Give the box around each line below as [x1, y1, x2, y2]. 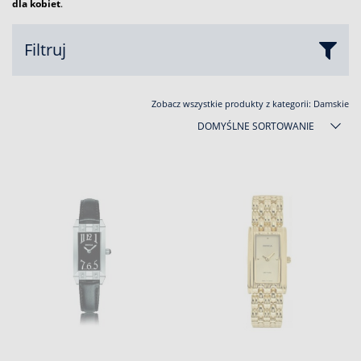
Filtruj [24, 39, 66, 60]
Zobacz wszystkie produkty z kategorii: [151, 98, 313, 110]
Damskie [313, 98, 349, 110]
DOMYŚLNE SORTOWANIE [197, 119, 314, 133]
